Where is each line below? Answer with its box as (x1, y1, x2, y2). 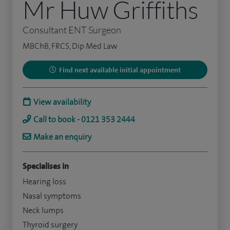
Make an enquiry (33, 131, 91, 143)
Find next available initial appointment (59, 65, 181, 75)
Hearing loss (23, 176, 66, 187)
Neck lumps (23, 205, 64, 216)
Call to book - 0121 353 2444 (33, 114, 135, 125)
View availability (33, 97, 91, 108)
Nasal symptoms (23, 190, 81, 202)
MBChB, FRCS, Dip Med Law (23, 41, 118, 52)
